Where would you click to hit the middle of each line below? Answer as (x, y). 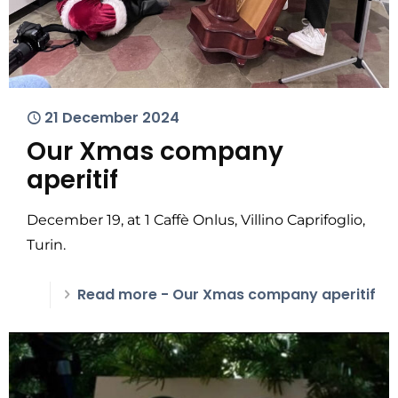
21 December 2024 (112, 118)
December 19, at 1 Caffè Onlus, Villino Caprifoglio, (196, 220)
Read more (117, 295)
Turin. (46, 245)
